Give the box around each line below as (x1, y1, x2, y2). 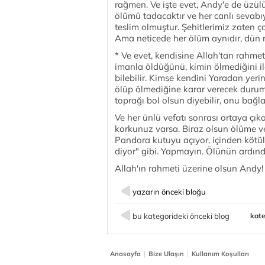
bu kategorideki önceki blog (132, 211, 230, 221)
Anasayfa (110, 250, 141, 258)
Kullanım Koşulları (192, 250, 249, 258)
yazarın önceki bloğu (132, 187, 206, 196)
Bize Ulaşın (148, 250, 184, 258)
